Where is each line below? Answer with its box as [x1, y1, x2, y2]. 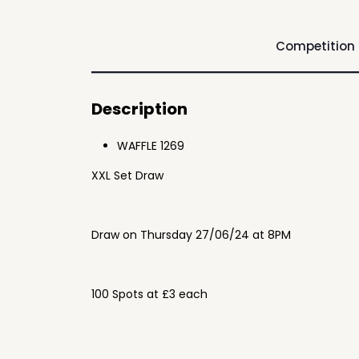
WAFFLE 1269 [117, 138, 184, 154]
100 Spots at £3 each [91, 286, 208, 302]
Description [91, 98, 188, 120]
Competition [275, 38, 355, 54]
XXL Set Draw [91, 167, 163, 184]
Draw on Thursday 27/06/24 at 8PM [91, 227, 291, 243]
